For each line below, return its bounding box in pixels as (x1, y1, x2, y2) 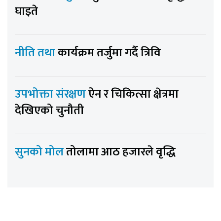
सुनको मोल (15, 142, 66, 162)
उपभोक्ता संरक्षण (15, 84, 88, 105)
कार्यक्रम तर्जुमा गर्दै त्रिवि (58, 43, 161, 63)
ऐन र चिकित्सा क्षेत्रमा (88, 84, 179, 105)
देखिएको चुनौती (15, 101, 84, 121)
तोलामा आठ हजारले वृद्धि (66, 142, 176, 162)
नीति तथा (15, 43, 58, 63)
